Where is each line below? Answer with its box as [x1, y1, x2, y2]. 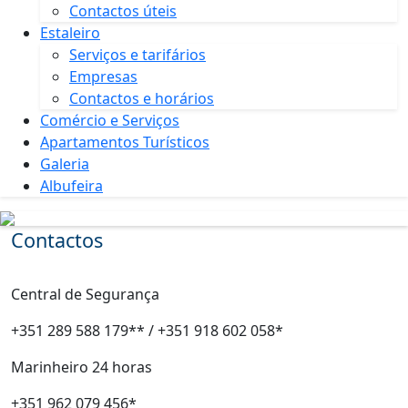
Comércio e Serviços [40, 110, 179, 130]
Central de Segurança [11, 284, 159, 304]
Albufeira [40, 176, 103, 196]
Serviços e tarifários [69, 45, 206, 65]
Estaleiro [40, 23, 100, 43]
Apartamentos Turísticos [40, 132, 209, 152]
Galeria [40, 154, 89, 174]
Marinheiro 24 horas [11, 357, 152, 377]
